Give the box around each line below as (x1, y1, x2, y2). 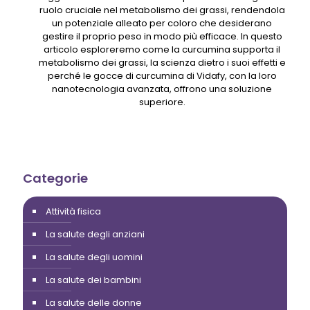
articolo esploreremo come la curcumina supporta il (44, 42, 280, 56)
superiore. (138, 95, 185, 109)
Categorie (23, 169, 88, 187)
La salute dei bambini (46, 273, 141, 286)
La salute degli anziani (46, 227, 145, 241)
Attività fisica (46, 204, 101, 218)
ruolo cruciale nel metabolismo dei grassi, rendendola (39, 3, 285, 17)
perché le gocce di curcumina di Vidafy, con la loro (47, 69, 277, 82)
